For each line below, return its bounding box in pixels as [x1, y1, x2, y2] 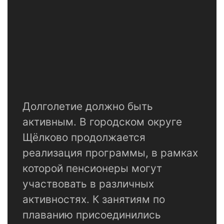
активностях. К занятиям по [22, 193, 165, 206]
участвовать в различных [22, 177, 154, 190]
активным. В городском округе [22, 115, 182, 128]
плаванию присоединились [22, 208, 161, 221]
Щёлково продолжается [22, 131, 145, 144]
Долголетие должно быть [22, 100, 153, 113]
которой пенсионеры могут [22, 162, 162, 175]
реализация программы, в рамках [22, 146, 198, 159]
